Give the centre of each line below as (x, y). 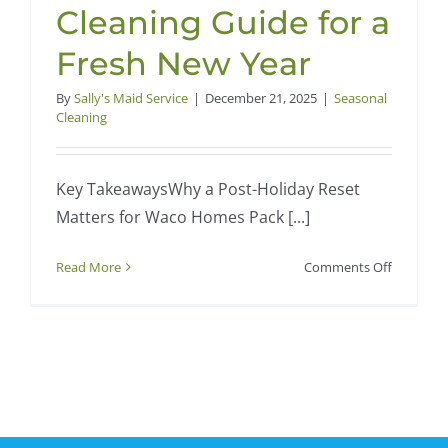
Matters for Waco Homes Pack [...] (183, 217)
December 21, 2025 (261, 98)
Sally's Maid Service (131, 98)
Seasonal (360, 98)
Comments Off (348, 267)
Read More (88, 267)
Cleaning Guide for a (223, 23)
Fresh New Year (183, 64)
